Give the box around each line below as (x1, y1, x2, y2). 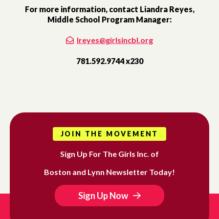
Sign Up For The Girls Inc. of (60, 149, 159, 159)
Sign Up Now (78, 190, 128, 201)
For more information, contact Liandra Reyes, (24, 4, 195, 14)
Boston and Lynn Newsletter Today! (44, 167, 175, 177)
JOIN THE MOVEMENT (60, 130, 159, 138)
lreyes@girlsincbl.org (77, 35, 153, 44)
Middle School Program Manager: (47, 14, 172, 24)
